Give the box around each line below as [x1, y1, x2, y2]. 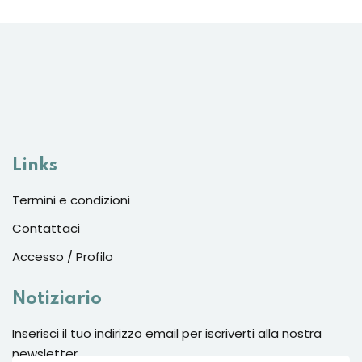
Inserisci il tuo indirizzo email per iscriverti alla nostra [12, 325, 322, 343]
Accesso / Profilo [12, 248, 113, 266]
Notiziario [12, 290, 102, 309]
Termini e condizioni [12, 192, 130, 209]
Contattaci [12, 220, 80, 238]
